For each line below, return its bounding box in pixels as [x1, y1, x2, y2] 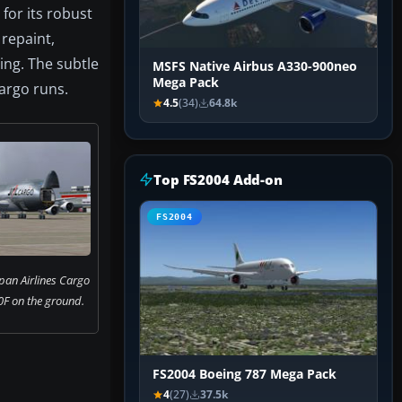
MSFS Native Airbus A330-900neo [153, 58, 357, 75]
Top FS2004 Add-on [153, 170, 283, 189]
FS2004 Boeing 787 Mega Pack [153, 366, 336, 383]
